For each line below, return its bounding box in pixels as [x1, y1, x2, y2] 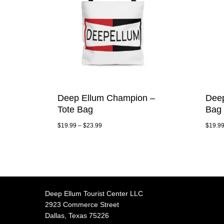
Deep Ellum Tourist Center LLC [45, 189, 143, 197]
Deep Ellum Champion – [57, 92, 155, 103]
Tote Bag [57, 104, 93, 114]
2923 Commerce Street [45, 200, 119, 208]
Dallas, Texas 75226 [45, 211, 109, 219]
